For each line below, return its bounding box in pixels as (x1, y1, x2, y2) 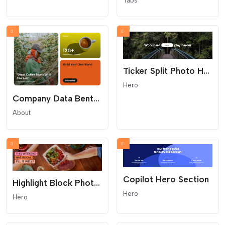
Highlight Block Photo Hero (94, 177, 100, 188)
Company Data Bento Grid (93, 93, 99, 103)
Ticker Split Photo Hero (203, 65, 209, 76)
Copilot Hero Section (123, 174, 209, 185)
